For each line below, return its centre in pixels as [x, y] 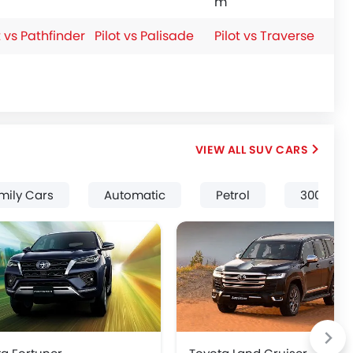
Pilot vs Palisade [144, 36]
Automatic [135, 195]
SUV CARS [279, 150]
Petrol [233, 195]
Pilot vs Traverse [264, 36]
